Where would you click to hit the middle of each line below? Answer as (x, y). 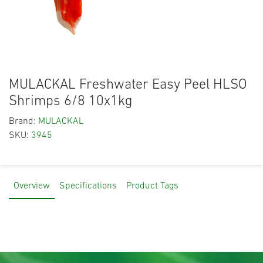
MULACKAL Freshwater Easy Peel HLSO (128, 85)
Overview (32, 186)
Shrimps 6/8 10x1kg (71, 102)
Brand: (22, 122)
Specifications (88, 186)
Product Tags (152, 186)
